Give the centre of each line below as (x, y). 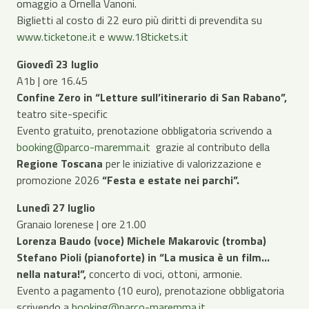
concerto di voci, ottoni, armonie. (166, 273)
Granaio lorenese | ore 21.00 (81, 224)
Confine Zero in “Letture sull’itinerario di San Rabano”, (152, 97)
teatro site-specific (62, 113)
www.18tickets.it (148, 36)
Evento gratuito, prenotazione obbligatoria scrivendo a (144, 130)
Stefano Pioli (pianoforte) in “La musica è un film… (143, 257)
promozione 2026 (59, 180)
